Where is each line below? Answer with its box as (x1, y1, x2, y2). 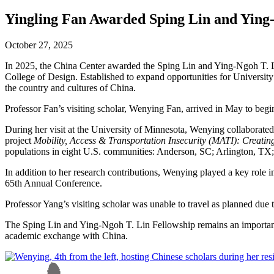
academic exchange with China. (5, 230, 128, 241)
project (5, 135, 34, 146)
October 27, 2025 (5, 39, 73, 50)
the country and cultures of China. (5, 82, 136, 93)
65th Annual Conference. (5, 177, 105, 188)
